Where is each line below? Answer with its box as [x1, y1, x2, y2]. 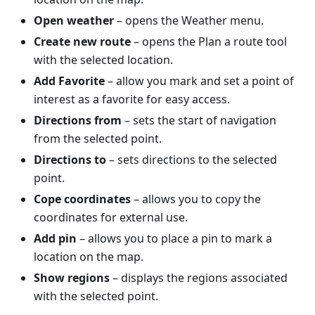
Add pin [34, 230, 77, 246]
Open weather [34, 12, 114, 28]
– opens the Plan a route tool [131, 33, 287, 49]
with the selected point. [34, 288, 158, 304]
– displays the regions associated [110, 269, 288, 285]
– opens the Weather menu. [114, 12, 264, 28]
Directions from [34, 112, 122, 128]
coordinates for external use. [34, 209, 188, 225]
